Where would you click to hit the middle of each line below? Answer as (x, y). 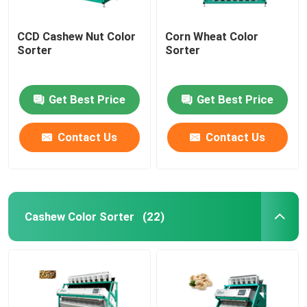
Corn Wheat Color (212, 36)
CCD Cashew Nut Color (77, 36)
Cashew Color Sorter (79, 216)
